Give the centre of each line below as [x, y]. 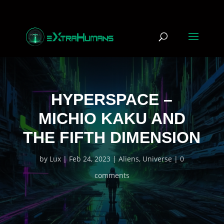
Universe [157, 159]
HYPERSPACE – [112, 99]
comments [112, 175]
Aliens [129, 159]
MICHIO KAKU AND [112, 118]
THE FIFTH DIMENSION [112, 137]
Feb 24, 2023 [90, 159]
